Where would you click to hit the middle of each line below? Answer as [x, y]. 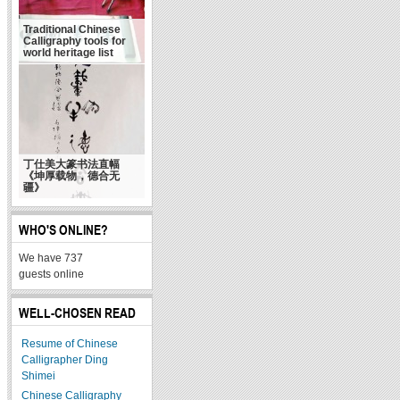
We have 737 [51, 258]
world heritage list [68, 52]
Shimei [38, 375]
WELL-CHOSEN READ [77, 312]
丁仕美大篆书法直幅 [71, 164]
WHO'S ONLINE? [63, 229]
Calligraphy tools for [75, 41]
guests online [51, 274]
